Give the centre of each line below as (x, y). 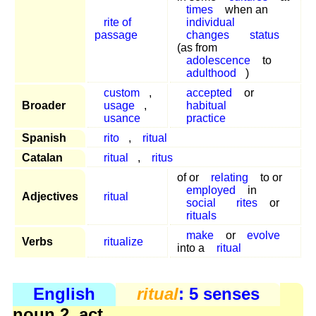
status (265, 35)
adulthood (211, 73)
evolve (264, 236)
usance (122, 119)
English (65, 294)
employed (211, 190)
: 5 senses (219, 294)
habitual (206, 106)
